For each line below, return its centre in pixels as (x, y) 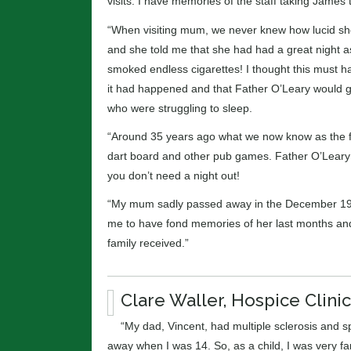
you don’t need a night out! (174, 175)
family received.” (148, 242)
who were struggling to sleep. (180, 108)
